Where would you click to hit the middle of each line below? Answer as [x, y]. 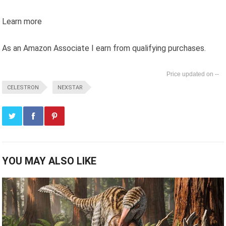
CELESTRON [23, 87]
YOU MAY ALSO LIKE [49, 161]
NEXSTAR [70, 87]
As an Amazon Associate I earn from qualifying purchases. [104, 48]
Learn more [22, 21]
